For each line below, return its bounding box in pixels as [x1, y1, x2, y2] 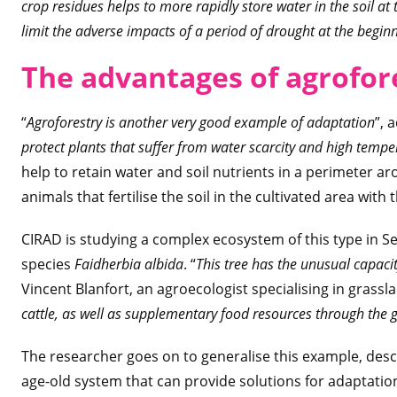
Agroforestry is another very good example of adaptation [27, 113, 375, 132]
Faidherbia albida [74, 254, 183, 274]
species [21, 254, 74, 274]
